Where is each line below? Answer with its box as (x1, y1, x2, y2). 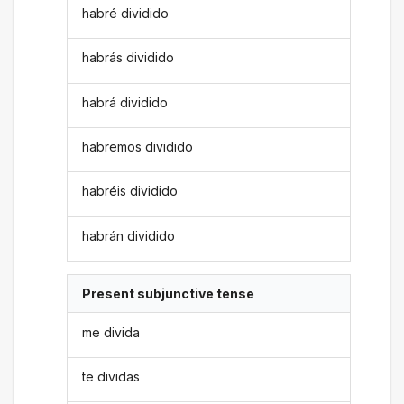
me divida (82, 324, 141, 340)
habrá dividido (82, 94, 169, 110)
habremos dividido (82, 139, 194, 155)
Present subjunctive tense (82, 286, 255, 302)
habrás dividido (82, 50, 175, 66)
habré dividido (82, 5, 170, 21)
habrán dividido (82, 227, 176, 243)
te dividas (82, 368, 141, 384)
